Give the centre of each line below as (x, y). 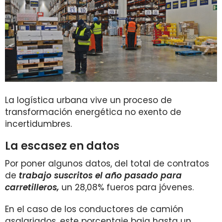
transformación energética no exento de (93, 112)
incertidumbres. (38, 124)
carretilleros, (32, 187)
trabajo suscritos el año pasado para (100, 175)
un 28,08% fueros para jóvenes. (128, 187)
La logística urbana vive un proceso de (88, 100)
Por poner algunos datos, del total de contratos (107, 164)
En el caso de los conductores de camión (94, 209)
